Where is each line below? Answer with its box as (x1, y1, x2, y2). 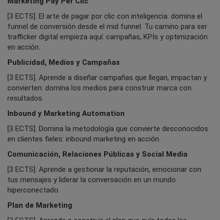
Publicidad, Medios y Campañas (7, 58, 120, 67)
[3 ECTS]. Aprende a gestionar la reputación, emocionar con (7, 165, 201, 174)
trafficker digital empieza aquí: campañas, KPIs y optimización (7, 32, 208, 42)
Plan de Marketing (7, 201, 72, 210)
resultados (7, 94, 42, 103)
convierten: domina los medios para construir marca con (7, 83, 192, 93)
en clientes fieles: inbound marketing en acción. (7, 135, 161, 144)
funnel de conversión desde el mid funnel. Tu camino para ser (7, 22, 207, 31)
